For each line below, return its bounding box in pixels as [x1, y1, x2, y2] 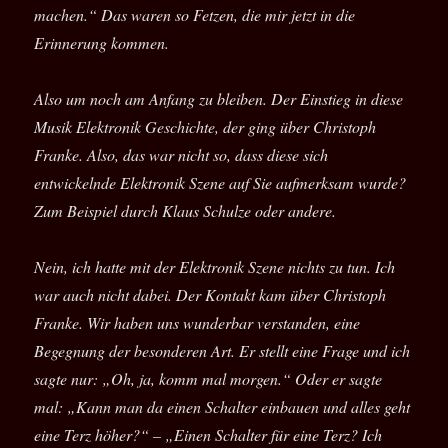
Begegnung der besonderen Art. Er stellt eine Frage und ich [34, 340, 411, 362]
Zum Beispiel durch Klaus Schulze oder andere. [34, 200, 337, 222]
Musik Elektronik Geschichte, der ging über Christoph [34, 116, 377, 138]
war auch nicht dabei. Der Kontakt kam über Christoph [34, 284, 387, 306]
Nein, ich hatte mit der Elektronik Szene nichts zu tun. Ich [34, 256, 396, 278]
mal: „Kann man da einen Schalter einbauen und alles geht [34, 396, 411, 418]
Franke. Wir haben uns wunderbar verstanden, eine [34, 312, 361, 334]
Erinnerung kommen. [34, 32, 170, 54]
